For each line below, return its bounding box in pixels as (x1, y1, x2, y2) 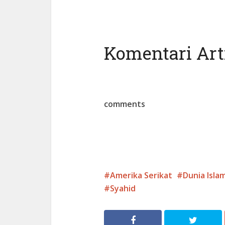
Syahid (110, 182, 136, 194)
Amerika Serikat (110, 169, 172, 181)
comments (104, 98, 145, 109)
